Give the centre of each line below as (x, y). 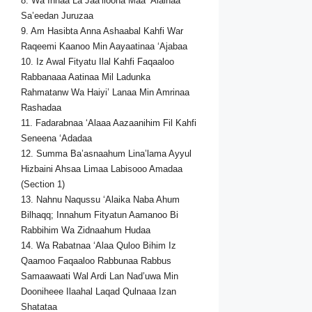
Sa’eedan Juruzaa (57, 16)
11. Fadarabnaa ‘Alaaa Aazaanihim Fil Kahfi (109, 123)
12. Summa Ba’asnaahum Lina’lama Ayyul (106, 154)
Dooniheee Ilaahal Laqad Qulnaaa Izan (99, 292)
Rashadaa (41, 108)
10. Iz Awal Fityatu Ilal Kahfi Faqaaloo (97, 62)
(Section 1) (43, 185)
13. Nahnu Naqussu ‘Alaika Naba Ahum (100, 200)
